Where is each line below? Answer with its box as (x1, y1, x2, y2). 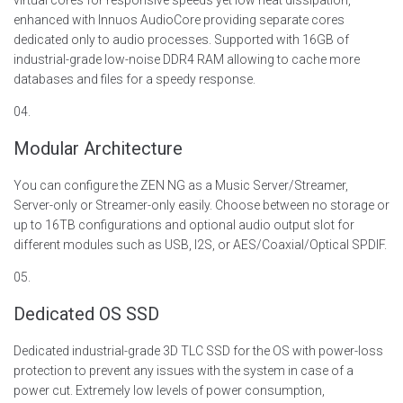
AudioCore (140, 13, 201, 27)
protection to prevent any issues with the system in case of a (13, 363, 354, 378)
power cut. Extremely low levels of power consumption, (13, 383, 325, 398)
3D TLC (163, 344, 206, 358)
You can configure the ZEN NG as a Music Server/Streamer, (13, 178, 348, 193)
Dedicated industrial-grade (13, 344, 163, 358)
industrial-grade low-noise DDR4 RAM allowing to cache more (13, 52, 360, 67)
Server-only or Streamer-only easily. (13, 198, 215, 212)
